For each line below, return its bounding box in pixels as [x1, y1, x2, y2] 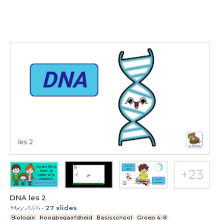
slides [56, 203, 77, 212]
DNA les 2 [10, 192, 46, 202]
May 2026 [10, 203, 40, 212]
